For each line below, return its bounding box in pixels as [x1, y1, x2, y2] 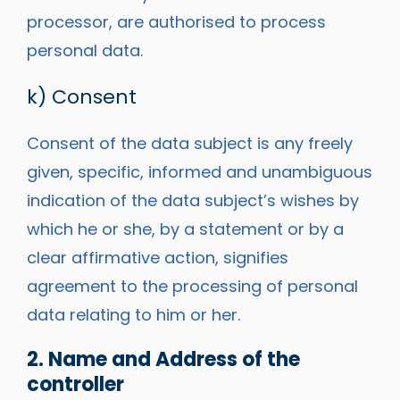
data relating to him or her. [27, 304, 240, 327]
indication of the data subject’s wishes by [27, 189, 359, 212]
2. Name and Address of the [27, 346, 300, 374]
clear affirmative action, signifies [27, 246, 288, 270]
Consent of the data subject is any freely [27, 132, 353, 155]
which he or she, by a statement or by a [27, 218, 344, 241]
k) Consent [27, 83, 137, 112]
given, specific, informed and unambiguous [27, 161, 372, 184]
